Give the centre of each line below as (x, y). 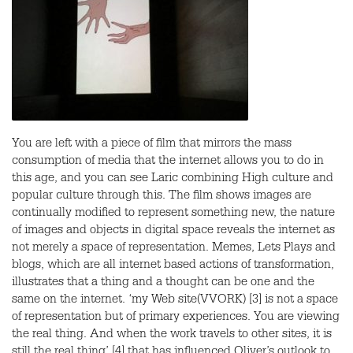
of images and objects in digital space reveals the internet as (173, 232)
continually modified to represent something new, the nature (173, 214)
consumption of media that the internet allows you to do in (168, 162)
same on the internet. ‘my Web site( (106, 301)
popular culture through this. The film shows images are (162, 197)
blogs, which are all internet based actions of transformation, (173, 266)
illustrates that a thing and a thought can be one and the (163, 284)
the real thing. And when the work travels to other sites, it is (172, 336)
